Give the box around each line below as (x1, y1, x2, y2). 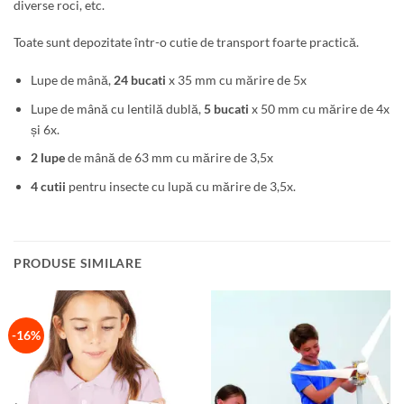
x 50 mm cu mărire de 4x (248, 100, 390, 116)
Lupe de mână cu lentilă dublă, (30, 100, 204, 116)
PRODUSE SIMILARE (14, 254, 142, 271)
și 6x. (30, 121, 60, 137)
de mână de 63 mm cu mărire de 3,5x (64, 150, 273, 166)
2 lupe (30, 150, 65, 166)
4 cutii (30, 178, 66, 194)
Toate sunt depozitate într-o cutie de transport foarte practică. (14, 34, 359, 50)
